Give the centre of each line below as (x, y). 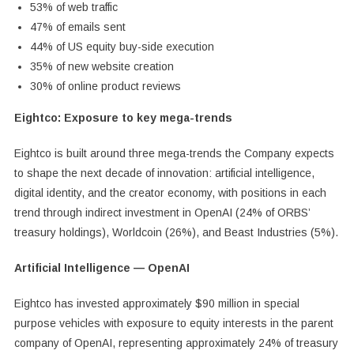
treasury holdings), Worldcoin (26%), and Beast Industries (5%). (176, 232)
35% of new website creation (102, 66)
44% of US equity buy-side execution (122, 46)
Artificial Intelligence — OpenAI (102, 267)
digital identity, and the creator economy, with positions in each (170, 192)
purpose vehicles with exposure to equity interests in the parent (173, 323)
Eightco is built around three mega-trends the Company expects (174, 153)
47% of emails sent (77, 26)
